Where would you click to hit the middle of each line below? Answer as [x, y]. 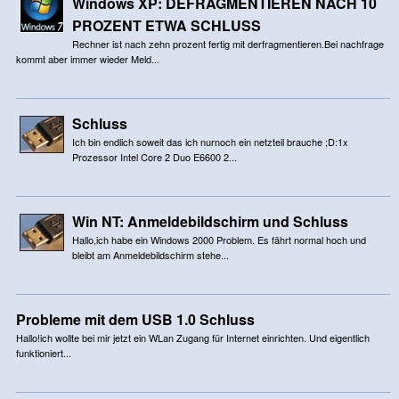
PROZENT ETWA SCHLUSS [166, 25]
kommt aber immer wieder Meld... [87, 58]
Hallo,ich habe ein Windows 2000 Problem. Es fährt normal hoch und [219, 239]
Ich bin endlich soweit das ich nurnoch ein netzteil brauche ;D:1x [210, 141]
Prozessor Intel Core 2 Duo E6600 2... [154, 156]
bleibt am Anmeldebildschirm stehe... [150, 254]
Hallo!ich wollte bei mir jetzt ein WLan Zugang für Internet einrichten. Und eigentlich [192, 337]
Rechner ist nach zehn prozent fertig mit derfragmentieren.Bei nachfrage [228, 43]
